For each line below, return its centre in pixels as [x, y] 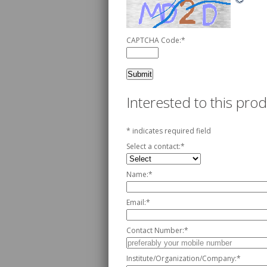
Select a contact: [153, 146]
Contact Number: [155, 230]
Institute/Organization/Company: [181, 258]
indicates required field [172, 131]
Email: [136, 202]
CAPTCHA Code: [154, 40]
